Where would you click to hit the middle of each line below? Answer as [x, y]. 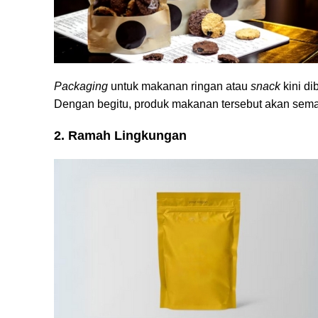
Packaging [81, 86]
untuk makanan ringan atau [179, 86]
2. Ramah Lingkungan [120, 136]
